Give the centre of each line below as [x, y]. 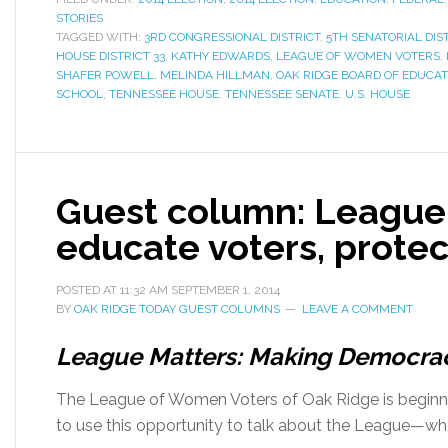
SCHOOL [79, 94]
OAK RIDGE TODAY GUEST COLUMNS [177, 309]
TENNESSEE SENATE [282, 94]
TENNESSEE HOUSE [164, 94]
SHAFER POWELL [105, 75]
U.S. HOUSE [377, 94]
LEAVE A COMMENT [357, 309]
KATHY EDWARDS [220, 56]
